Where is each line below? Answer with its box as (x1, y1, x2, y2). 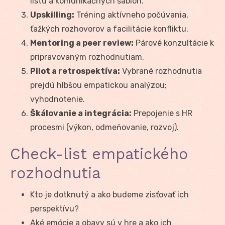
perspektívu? (30, 203, 79, 213)
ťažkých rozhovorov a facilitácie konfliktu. (30, 24, 188, 34)
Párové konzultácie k (134, 38, 214, 48)
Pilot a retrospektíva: (30, 66, 120, 76)
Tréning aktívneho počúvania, (74, 10, 188, 20)
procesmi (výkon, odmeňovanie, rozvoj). (30, 122, 179, 132)
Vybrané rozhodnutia (120, 66, 202, 76)
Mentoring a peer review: (30, 38, 134, 48)
